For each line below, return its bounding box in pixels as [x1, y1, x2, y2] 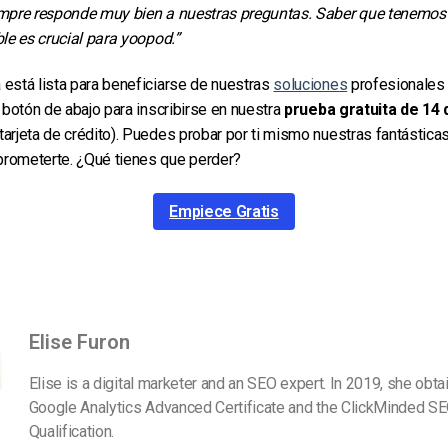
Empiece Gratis [169, 201, 279, 221]
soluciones [273, 75, 348, 95]
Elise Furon [28, 330, 130, 355]
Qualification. [28, 422, 115, 442]
